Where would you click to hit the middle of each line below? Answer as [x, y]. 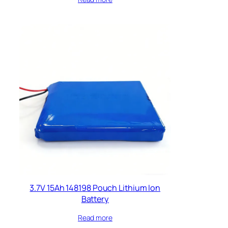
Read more [95, 217]
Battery [95, 199]
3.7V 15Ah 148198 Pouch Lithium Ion [95, 188]
